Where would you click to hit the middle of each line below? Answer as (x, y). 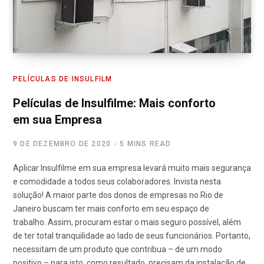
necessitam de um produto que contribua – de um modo (118, 250)
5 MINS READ (146, 144)
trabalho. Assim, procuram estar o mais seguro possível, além (127, 222)
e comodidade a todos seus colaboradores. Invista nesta (117, 182)
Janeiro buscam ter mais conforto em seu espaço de (111, 209)
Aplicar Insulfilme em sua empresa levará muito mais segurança (132, 168)
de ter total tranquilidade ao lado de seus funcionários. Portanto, (132, 236)
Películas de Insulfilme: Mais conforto (114, 103)
